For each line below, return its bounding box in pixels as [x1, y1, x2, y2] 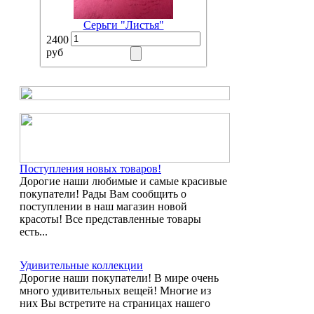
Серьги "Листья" [83, 19, 164, 31]
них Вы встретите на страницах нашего [20, 297, 210, 309]
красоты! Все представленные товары [20, 213, 201, 225]
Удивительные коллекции [20, 259, 143, 271]
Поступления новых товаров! [20, 163, 161, 175]
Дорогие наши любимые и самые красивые [20, 175, 227, 187]
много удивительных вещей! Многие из [20, 285, 211, 296]
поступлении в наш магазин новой [20, 200, 187, 212]
